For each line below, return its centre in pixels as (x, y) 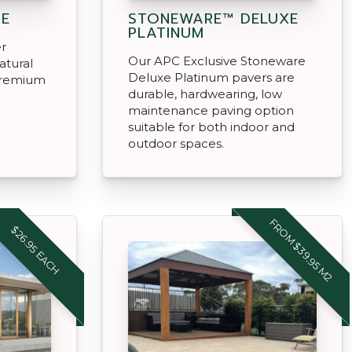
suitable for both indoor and (211, 126)
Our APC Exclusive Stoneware (217, 60)
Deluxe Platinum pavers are (211, 77)
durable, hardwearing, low (205, 93)
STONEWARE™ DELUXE (213, 18)
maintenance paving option (211, 110)
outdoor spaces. (176, 143)
